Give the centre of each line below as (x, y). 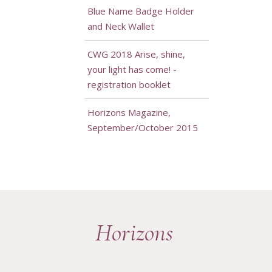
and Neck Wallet (121, 26)
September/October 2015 (142, 128)
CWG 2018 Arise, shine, (136, 54)
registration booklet (129, 85)
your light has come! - (132, 70)
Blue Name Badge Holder (141, 11)
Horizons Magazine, (129, 113)
